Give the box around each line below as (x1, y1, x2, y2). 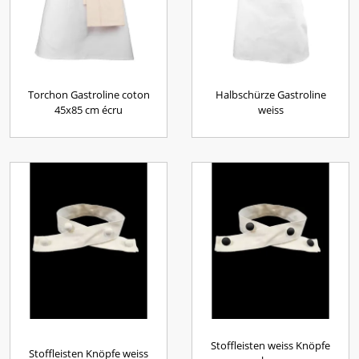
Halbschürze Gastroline (215, 87, 326, 102)
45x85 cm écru (54, 103, 123, 117)
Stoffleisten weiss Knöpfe (211, 338, 330, 353)
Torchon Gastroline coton (27, 87, 150, 102)
